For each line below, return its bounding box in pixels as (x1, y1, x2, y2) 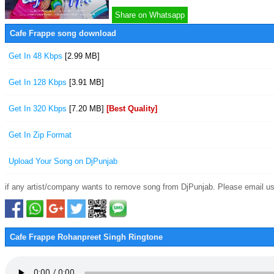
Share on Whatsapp (115, 10, 185, 20)
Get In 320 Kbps (9, 104, 69, 113)
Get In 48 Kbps (9, 51, 65, 61)
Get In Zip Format (9, 130, 72, 139)
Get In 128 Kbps (9, 78, 69, 87)
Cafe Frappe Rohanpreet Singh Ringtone (10, 232, 163, 242)
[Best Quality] (106, 104, 157, 113)
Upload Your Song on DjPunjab (9, 157, 117, 166)
